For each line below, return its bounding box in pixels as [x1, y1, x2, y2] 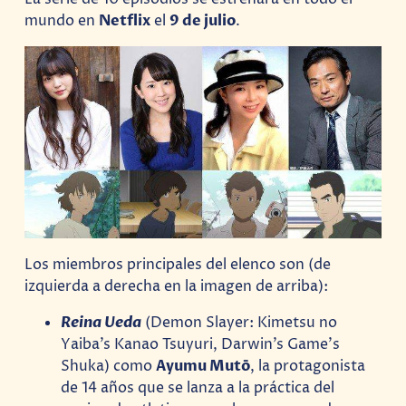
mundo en [24, 11, 100, 32]
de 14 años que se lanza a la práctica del [61, 377, 335, 398]
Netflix [99, 11, 151, 32]
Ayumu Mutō [156, 355, 251, 376]
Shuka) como [61, 355, 157, 376]
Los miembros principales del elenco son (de [24, 254, 332, 275]
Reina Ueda [61, 312, 142, 333]
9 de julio [169, 11, 237, 32]
